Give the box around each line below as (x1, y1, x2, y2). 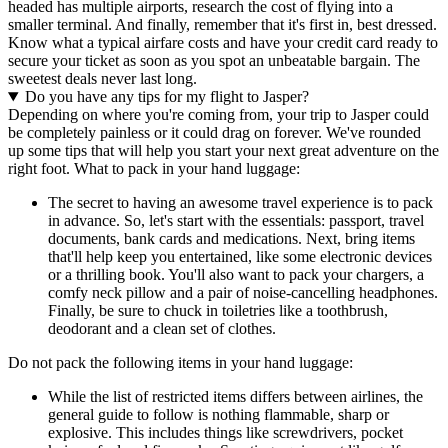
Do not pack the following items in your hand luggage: (8, 354, 353, 372)
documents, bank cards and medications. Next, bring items (48, 230, 415, 248)
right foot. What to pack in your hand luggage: (8, 160, 300, 178)
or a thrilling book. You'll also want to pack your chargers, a (48, 266, 424, 284)
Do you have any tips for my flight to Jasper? (24, 88, 309, 106)
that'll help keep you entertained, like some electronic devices (48, 248, 432, 266)
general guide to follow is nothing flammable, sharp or (48, 406, 389, 424)
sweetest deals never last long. (8, 70, 197, 88)
